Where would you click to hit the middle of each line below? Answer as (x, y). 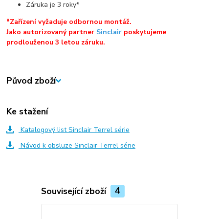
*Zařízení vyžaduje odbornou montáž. (69, 22)
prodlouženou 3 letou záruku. (56, 43)
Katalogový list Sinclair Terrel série (74, 130)
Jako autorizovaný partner (52, 32)
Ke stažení (27, 111)
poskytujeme (144, 32)
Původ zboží (31, 81)
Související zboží (75, 191)
